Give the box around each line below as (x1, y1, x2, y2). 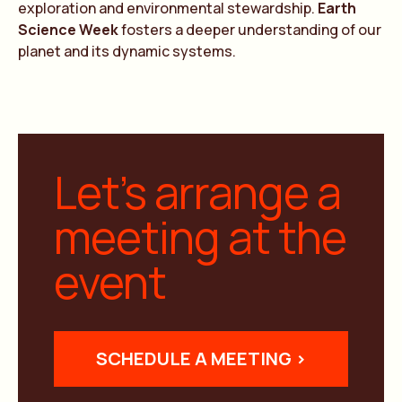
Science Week (18, 20, 118, 39)
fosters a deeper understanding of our (118, 20, 381, 39)
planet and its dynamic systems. (18, 41, 236, 61)
